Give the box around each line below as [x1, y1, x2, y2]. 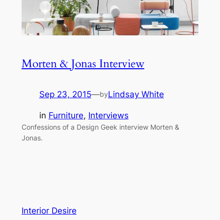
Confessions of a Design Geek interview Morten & [21, 122, 179, 131]
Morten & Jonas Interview [21, 56, 144, 72]
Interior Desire [21, 206, 77, 216]
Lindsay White [108, 89, 164, 100]
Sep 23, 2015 [39, 89, 91, 100]
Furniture [48, 110, 83, 120]
